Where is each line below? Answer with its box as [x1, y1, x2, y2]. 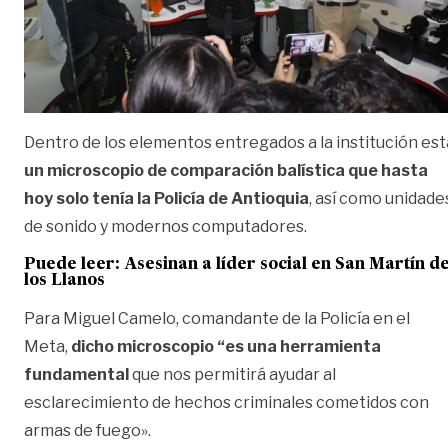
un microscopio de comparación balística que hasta [24, 160, 428, 180]
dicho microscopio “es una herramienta [71, 336, 381, 356]
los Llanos [24, 272, 105, 289]
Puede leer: [24, 256, 124, 273]
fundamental [24, 364, 129, 384]
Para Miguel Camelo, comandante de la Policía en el [24, 308, 410, 328]
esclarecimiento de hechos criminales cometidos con [24, 392, 429, 412]
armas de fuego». [24, 420, 151, 440]
